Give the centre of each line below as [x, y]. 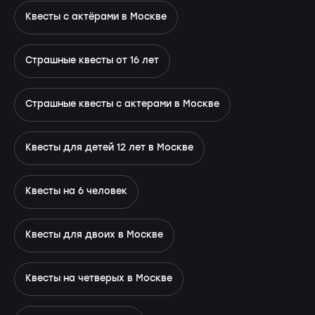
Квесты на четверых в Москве [99, 278]
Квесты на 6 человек [76, 191]
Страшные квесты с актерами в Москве [122, 104]
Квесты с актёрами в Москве [96, 17]
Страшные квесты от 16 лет [92, 60]
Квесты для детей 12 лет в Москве [109, 148]
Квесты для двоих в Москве [94, 235]
